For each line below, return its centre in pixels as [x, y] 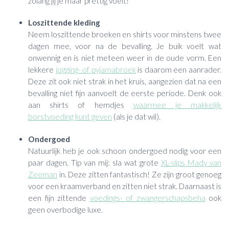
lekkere [42, 70]
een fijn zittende [59, 198]
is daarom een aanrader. [179, 70]
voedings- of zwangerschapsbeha [147, 198]
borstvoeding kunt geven [70, 117]
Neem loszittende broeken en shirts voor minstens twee [125, 35]
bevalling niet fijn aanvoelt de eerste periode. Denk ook [125, 93]
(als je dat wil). [137, 117]
